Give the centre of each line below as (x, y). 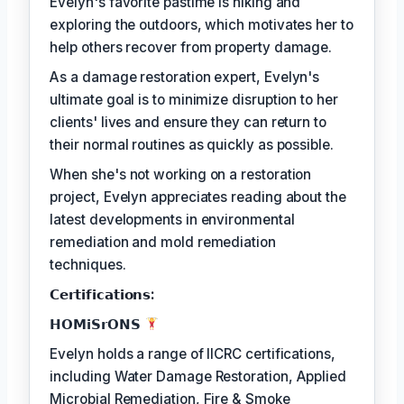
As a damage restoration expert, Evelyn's (185, 77)
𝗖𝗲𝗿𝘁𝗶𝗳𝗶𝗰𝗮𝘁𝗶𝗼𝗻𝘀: (102, 294)
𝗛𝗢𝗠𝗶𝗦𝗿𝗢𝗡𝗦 (97, 324)
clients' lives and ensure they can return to (188, 122)
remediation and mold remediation (163, 242)
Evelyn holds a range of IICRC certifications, (193, 353)
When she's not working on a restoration (181, 174)
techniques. (88, 264)
